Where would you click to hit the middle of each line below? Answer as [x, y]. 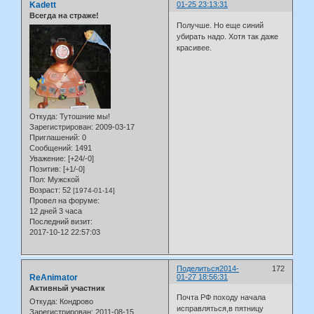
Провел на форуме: [64, 200]
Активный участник [67, 288]
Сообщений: [51, 148]
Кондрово [75, 302]
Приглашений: [55, 137]
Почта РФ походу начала [221, 298]
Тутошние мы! [84, 116]
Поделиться [198, 268]
